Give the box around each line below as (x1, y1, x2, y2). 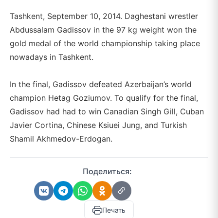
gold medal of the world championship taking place (10, 38, 200, 48)
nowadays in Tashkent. (10, 52, 93, 62)
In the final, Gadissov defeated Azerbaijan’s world (10, 79, 192, 89)
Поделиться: (82, 166, 132, 176)
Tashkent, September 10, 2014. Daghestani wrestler (10, 11, 198, 21)
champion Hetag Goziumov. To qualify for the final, (10, 93, 198, 103)
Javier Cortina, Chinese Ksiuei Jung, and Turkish (10, 120, 187, 130)
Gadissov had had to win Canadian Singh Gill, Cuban (10, 107, 204, 116)
